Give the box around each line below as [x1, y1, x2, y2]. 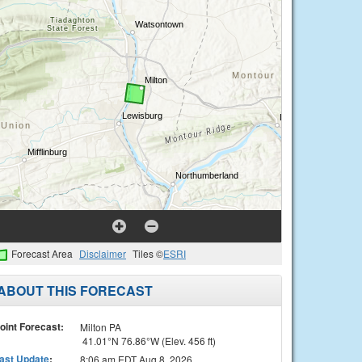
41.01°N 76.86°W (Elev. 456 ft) [79, 333, 216, 347]
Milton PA [79, 319, 121, 334]
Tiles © [133, 246, 163, 260]
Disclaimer [79, 246, 126, 260]
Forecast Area [11, 246, 73, 260]
